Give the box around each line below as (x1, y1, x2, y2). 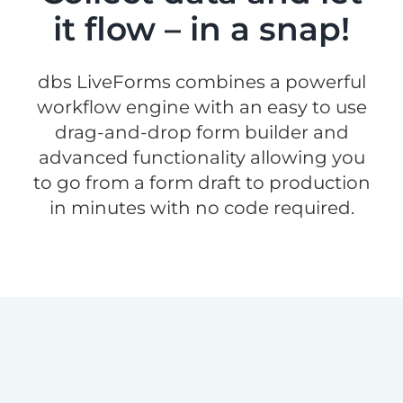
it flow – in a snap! (53, 9, 350, 49)
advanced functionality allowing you (38, 147, 365, 169)
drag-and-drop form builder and (54, 121, 349, 144)
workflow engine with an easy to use (36, 96, 367, 119)
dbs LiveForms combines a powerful (37, 71, 366, 94)
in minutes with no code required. (49, 197, 354, 219)
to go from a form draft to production (32, 172, 371, 194)
